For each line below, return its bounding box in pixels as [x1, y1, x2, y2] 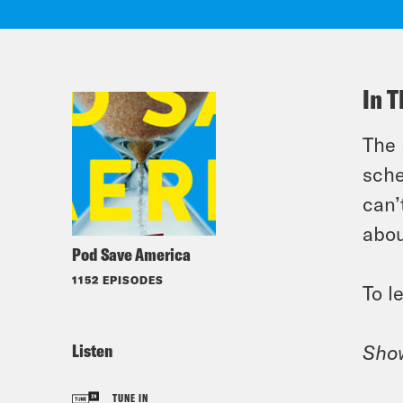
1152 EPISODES [72, 273, 164, 286]
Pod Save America [72, 243, 191, 265]
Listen [72, 339, 112, 362]
